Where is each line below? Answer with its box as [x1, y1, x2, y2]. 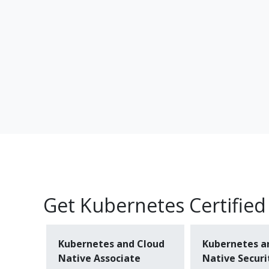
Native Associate [58, 251, 141, 265]
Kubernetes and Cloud [58, 237, 165, 250]
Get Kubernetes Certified [43, 192, 266, 218]
